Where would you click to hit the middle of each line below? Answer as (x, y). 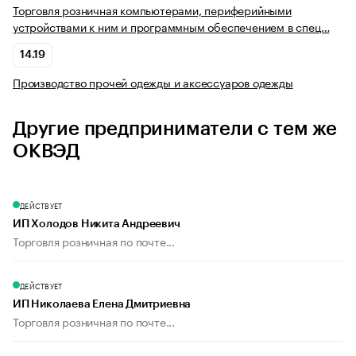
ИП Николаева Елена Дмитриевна (102, 305)
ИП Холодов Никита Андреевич (97, 224)
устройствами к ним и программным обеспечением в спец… (171, 27)
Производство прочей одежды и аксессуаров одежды (153, 82)
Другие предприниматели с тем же (175, 129)
